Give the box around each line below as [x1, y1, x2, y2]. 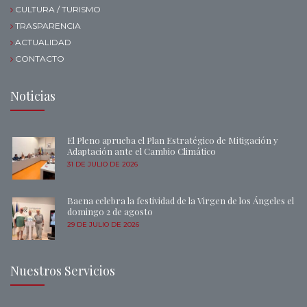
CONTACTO [15, 53, 64, 64]
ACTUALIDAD [15, 36, 71, 47]
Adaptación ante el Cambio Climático [67, 145, 216, 157]
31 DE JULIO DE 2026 [67, 159, 138, 169]
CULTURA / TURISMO [15, 3, 101, 14]
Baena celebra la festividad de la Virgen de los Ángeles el [67, 194, 294, 206]
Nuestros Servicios [10, 262, 115, 279]
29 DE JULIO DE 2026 [67, 219, 139, 229]
